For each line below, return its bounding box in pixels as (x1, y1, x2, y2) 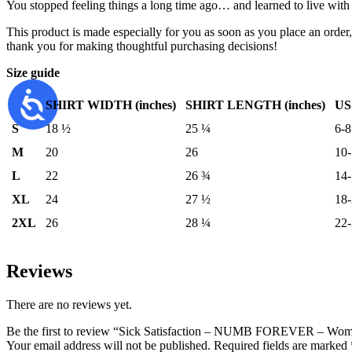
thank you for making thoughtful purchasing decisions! (6, 38, 277, 53)
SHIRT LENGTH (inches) (185, 97, 325, 112)
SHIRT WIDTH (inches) (46, 97, 176, 112)
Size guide (6, 65, 60, 79)
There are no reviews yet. (6, 297, 132, 311)
